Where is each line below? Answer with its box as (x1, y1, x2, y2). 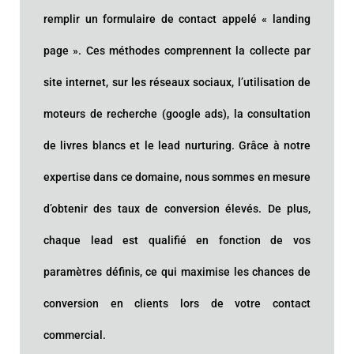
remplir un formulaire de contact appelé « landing (43, 13, 311, 25)
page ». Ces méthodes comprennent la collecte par (43, 44, 311, 57)
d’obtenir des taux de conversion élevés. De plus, (43, 202, 311, 215)
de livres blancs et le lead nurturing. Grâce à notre (43, 139, 311, 152)
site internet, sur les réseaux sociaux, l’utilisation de (43, 76, 311, 88)
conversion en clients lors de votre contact (43, 297, 311, 310)
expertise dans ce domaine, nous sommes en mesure (43, 171, 311, 183)
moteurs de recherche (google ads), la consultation (43, 107, 311, 120)
